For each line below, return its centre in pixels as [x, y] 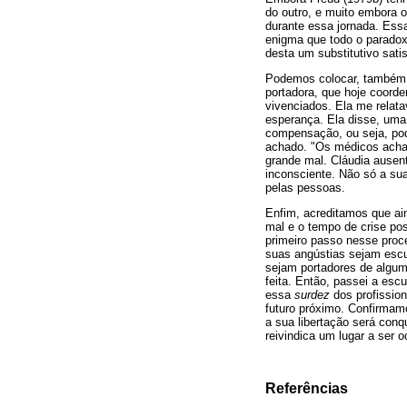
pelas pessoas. [305, 188]
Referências [307, 388]
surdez [312, 295]
